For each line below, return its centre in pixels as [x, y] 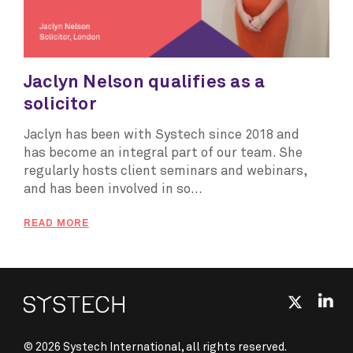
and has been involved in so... [113, 190]
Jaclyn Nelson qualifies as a [144, 82]
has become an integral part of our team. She [163, 154]
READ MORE [56, 223]
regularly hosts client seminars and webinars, [165, 172]
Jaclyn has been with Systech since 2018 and [161, 136]
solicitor [60, 104]
